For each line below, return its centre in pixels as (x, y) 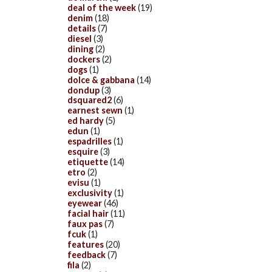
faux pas (85, 223)
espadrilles (90, 141)
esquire (83, 152)
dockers (84, 59)
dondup (83, 90)
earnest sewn (95, 110)
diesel (80, 38)
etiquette (88, 162)
